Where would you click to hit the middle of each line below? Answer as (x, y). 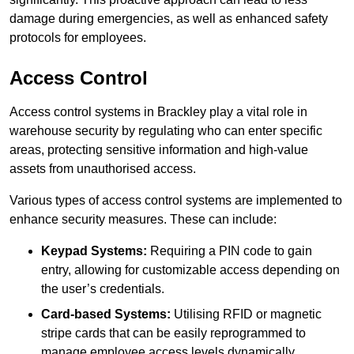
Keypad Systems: (94, 250)
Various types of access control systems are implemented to (176, 200)
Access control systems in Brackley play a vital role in (158, 111)
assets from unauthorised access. (103, 168)
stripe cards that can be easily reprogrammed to (173, 333)
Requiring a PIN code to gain (230, 250)
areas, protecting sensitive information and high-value (159, 149)
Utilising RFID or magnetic (246, 314)
